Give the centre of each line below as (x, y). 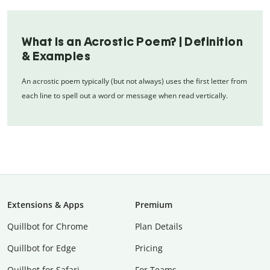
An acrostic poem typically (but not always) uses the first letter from (134, 81)
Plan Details (159, 226)
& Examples (56, 56)
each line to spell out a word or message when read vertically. (125, 95)
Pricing (149, 248)
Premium (154, 204)
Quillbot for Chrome (48, 226)
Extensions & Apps (46, 204)
